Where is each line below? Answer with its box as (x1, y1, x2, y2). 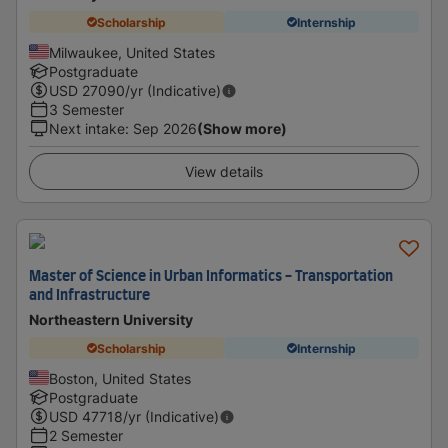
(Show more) (197, 120, 287, 137)
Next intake (49, 120, 125, 137)
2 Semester (49, 427, 123, 444)
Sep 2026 (133, 120, 197, 137)
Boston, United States (49, 370, 191, 387)
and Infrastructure (29, 289, 150, 303)
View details (185, 163, 263, 180)
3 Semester (49, 101, 124, 118)
